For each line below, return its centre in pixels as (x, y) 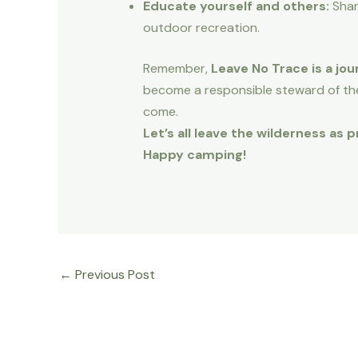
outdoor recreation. (201, 28)
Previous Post (113, 274)
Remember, (177, 69)
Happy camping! (194, 155)
